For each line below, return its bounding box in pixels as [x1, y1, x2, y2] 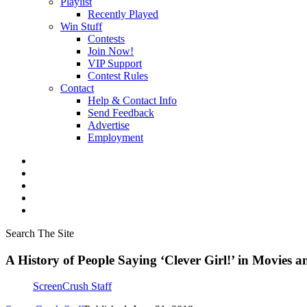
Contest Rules [88, 70, 148, 82]
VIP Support [88, 58, 142, 69]
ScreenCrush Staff [33, 280, 112, 293]
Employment [88, 132, 143, 143]
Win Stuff [60, 21, 102, 32]
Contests [88, 33, 125, 45]
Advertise [88, 119, 130, 131]
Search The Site [5, 228, 74, 239]
